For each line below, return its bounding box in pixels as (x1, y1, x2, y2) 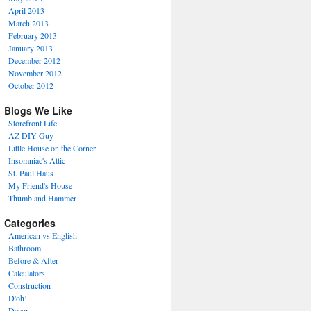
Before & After (8, 255, 58, 266)
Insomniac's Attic (8, 155, 65, 166)
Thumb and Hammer (8, 192, 76, 203)
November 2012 (8, 67, 62, 78)
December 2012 (8, 55, 60, 66)
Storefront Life (8, 117, 57, 128)
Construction (8, 280, 51, 291)
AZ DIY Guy (8, 130, 53, 141)
